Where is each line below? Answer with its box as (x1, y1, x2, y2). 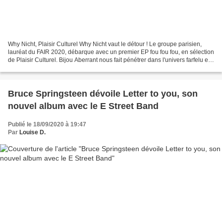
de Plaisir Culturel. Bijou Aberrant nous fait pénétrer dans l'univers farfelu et (8, 56, 210, 63)
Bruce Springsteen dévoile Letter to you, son (8, 88, 198, 99)
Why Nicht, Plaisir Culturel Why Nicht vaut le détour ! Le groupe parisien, (8, 40, 202, 48)
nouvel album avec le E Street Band (8, 101, 159, 111)
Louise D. (19, 128, 46, 136)
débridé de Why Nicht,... (8, 64, 72, 71)
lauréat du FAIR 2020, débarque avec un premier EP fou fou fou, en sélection (8, 48, 214, 55)
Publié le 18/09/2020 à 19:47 (8, 120, 86, 128)
